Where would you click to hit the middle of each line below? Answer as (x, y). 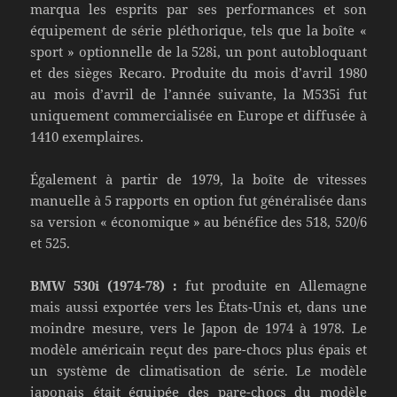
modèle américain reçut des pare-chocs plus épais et (198, 349)
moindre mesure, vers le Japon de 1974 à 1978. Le (198, 327)
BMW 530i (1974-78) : (104, 285)
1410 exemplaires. (87, 136)
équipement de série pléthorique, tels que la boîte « (198, 30)
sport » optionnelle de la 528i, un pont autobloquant (198, 51)
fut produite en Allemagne (272, 285)
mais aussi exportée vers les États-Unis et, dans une (198, 306)
